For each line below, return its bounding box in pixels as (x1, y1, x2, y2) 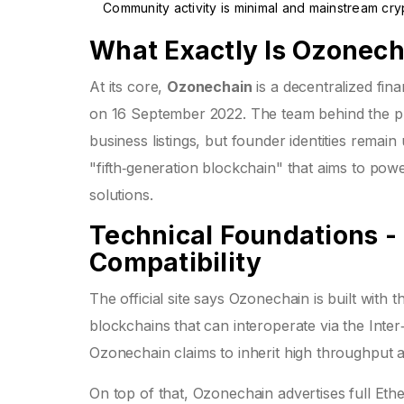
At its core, (89, 78, 168, 96)
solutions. (89, 186, 153, 205)
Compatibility (89, 247, 262, 279)
